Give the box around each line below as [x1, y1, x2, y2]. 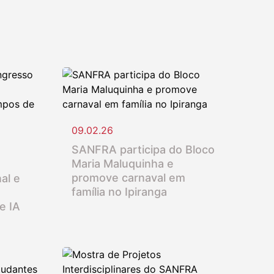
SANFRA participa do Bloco [71, 143, 215, 156]
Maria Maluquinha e [71, 157, 174, 170]
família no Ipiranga [71, 185, 167, 198]
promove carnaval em [71, 171, 185, 184]
